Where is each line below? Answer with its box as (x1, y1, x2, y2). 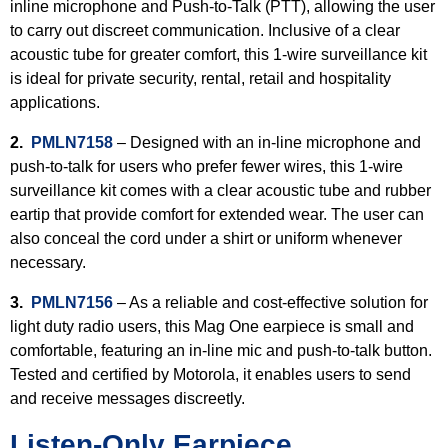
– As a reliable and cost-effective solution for (113, 294, 428, 311)
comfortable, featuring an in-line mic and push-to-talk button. (10, 342, 432, 359)
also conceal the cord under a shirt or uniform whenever (10, 230, 402, 247)
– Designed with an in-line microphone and (113, 134, 421, 151)
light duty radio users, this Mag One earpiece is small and (10, 318, 414, 335)
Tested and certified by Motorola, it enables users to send (10, 366, 411, 383)
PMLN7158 (31, 134, 113, 151)
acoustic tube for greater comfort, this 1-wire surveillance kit (10, 46, 427, 63)
